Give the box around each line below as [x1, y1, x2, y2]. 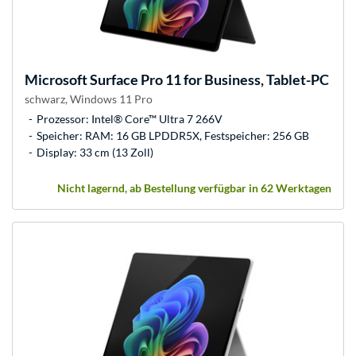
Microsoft [25, 70, 87, 88]
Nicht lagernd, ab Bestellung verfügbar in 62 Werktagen [57, 180, 331, 195]
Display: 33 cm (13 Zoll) [37, 145, 153, 159]
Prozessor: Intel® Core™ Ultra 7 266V [37, 111, 222, 126]
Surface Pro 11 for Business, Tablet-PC [87, 70, 329, 88]
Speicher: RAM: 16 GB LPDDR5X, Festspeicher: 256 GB [37, 128, 309, 142]
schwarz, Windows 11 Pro [25, 91, 153, 106]
